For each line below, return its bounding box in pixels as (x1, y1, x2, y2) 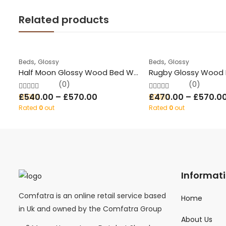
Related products (18, 12, 109, 27)
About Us (181, 214, 213, 225)
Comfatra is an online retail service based (18, 190, 166, 201)
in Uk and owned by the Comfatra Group (18, 203, 162, 214)
